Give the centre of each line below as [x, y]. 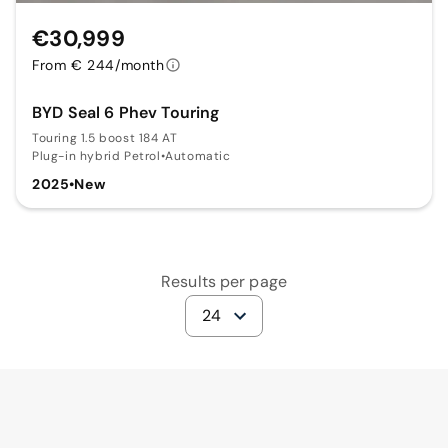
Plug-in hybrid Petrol [96, 156]
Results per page [224, 282]
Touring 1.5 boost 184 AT [105, 138]
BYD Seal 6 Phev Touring [126, 113]
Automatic [198, 156]
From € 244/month [98, 65]
